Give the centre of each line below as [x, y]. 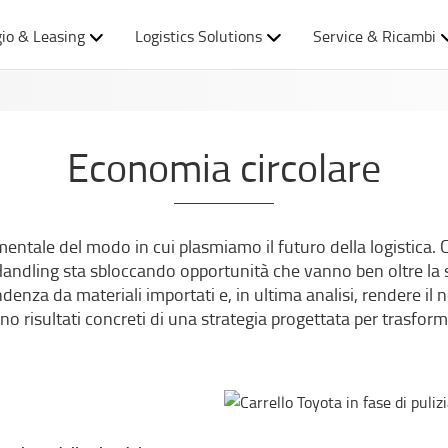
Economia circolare [224, 166]
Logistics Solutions [199, 36]
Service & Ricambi [374, 36]
